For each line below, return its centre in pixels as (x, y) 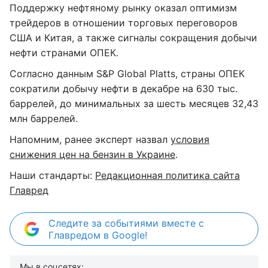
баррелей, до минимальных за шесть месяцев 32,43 (134, 103)
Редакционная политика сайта (167, 175)
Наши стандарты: (52, 175)
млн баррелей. (44, 118)
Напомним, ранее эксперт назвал (90, 139)
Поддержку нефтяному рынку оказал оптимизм (123, 8)
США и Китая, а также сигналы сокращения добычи (133, 38)
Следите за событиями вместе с (126, 223)
